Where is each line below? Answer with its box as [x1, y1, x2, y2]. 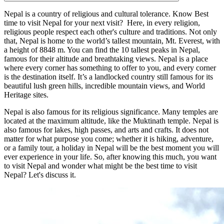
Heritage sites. [4, 90, 48, 99]
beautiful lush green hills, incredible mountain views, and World [4, 81, 205, 90]
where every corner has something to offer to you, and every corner [4, 63, 216, 72]
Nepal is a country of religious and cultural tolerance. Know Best [4, 9, 208, 18]
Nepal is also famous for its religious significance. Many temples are [4, 107, 218, 116]
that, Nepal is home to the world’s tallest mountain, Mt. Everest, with [4, 36, 220, 45]
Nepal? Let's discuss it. [4, 170, 76, 179]
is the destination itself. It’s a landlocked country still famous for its [4, 72, 213, 81]
